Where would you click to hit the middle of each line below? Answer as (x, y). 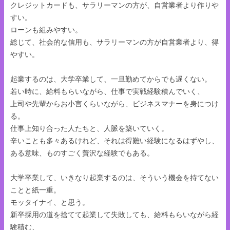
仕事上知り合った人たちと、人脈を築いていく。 (89, 128)
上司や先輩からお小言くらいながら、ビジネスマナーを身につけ (114, 103)
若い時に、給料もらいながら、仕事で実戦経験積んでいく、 (107, 91)
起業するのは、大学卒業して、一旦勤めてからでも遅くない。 (111, 79)
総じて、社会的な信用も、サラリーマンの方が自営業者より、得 (114, 42)
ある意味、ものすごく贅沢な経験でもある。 (82, 153)
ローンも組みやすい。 (46, 30)
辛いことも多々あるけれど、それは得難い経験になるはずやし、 (114, 140)
